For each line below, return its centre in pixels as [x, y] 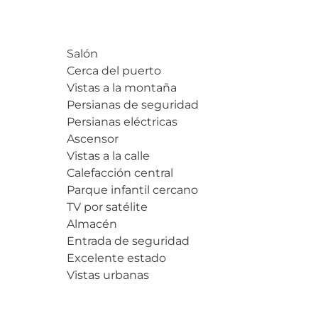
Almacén [92, 224]
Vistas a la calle [108, 155]
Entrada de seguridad [128, 241]
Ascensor [92, 138]
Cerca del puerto [114, 70]
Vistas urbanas [108, 275]
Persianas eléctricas [122, 121]
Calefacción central [120, 172]
